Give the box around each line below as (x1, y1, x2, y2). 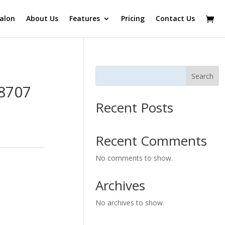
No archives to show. (95, 198, 165, 207)
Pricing (121, 14, 145, 23)
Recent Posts (95, 98, 174, 117)
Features (69, 14, 100, 23)
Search (191, 71, 214, 81)
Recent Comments (95, 132, 207, 150)
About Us (26, 14, 58, 23)
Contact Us (156, 14, 195, 23)
